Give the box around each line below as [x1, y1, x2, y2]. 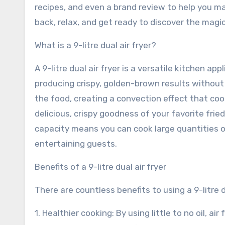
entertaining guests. [35, 139, 117, 149]
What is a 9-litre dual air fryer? [35, 40, 156, 50]
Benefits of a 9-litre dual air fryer [35, 162, 166, 172]
